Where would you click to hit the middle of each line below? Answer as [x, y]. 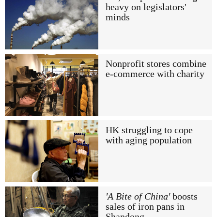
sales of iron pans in [145, 207]
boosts [184, 197]
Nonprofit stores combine [156, 63]
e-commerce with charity [155, 74]
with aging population [148, 140]
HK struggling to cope [149, 130]
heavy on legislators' [146, 7]
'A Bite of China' [138, 197]
